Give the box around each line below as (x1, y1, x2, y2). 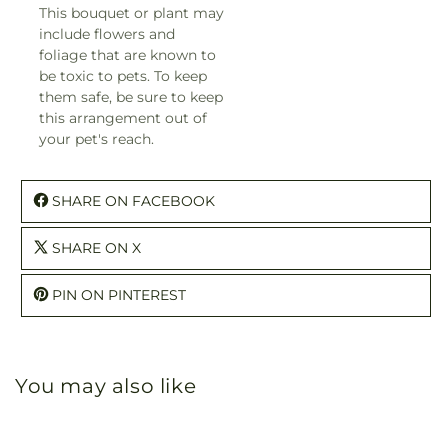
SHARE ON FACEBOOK (52, 191, 215, 210)
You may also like (15, 373, 197, 398)
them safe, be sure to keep (39, 87, 223, 106)
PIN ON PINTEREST (52, 285, 186, 304)
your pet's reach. (39, 129, 154, 148)
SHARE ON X (52, 238, 141, 257)
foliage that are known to (39, 45, 216, 64)
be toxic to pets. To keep (39, 66, 207, 85)
